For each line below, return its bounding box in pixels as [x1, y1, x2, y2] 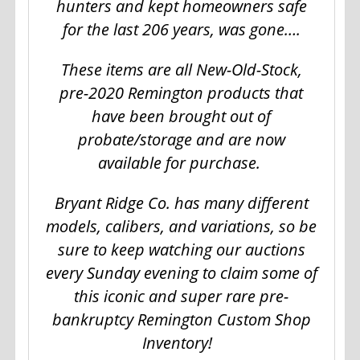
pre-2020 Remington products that [59, 82, 304, 104]
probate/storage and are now [77, 129, 285, 151]
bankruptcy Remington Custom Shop [51, 309, 311, 331]
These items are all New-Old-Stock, [60, 59, 302, 81]
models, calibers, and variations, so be [46, 215, 317, 238]
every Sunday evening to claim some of [45, 262, 317, 284]
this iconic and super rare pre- [74, 285, 289, 308]
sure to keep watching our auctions [57, 239, 305, 261]
